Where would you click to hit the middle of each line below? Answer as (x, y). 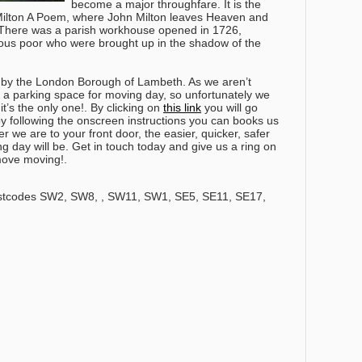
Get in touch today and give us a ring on (173, 147)
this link (182, 108)
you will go (229, 108)
